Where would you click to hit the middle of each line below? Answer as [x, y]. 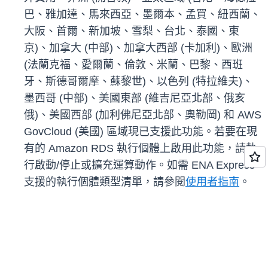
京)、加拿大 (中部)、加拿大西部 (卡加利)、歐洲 [138, 48]
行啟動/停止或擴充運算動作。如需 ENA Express [139, 165]
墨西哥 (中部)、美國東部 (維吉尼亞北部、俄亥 [135, 98]
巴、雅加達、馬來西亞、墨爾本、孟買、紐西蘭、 [142, 15]
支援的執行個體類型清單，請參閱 [105, 182]
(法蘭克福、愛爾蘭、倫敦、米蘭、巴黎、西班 [133, 65]
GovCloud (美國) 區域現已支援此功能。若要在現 [141, 132]
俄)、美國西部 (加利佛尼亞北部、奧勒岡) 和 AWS [143, 115]
